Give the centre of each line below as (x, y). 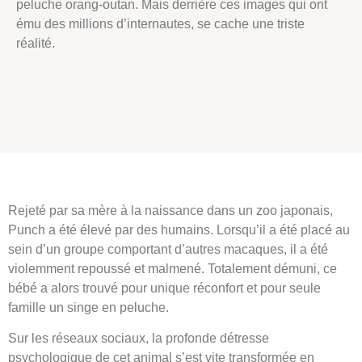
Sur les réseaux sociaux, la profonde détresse (139, 339)
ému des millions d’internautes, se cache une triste (160, 23)
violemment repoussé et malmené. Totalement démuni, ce (173, 269)
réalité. (36, 43)
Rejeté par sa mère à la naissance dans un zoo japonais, (170, 210)
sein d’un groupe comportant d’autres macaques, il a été (168, 249)
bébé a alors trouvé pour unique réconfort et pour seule (164, 288)
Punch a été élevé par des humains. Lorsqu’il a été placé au (179, 230)
